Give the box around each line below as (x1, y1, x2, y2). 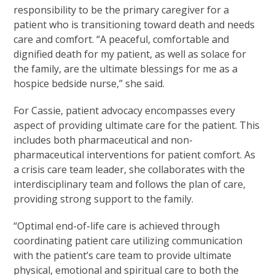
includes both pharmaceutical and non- (14, 133, 193, 147)
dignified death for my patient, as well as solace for (14, 47, 247, 61)
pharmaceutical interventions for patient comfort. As (14, 147, 256, 161)
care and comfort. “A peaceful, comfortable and (14, 32, 230, 46)
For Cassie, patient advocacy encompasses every (14, 103, 236, 117)
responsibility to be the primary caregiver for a (14, 2, 230, 17)
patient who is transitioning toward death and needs (14, 17, 255, 31)
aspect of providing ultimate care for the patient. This (14, 118, 260, 132)
